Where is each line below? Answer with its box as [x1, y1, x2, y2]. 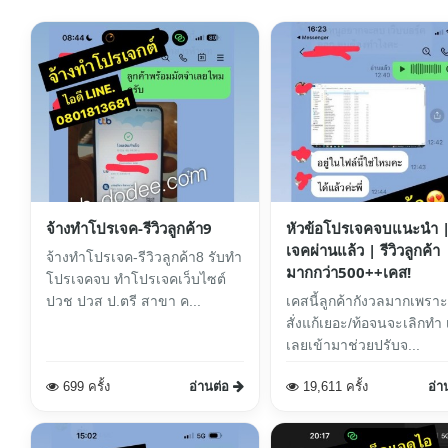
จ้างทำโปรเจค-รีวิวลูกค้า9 [46, 217, 212, 238]
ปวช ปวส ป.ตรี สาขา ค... [46, 292, 201, 309]
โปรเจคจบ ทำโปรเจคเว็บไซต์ [46, 270, 226, 287]
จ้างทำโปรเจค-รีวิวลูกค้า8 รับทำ [46, 248, 242, 265]
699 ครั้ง [59, 378, 110, 394]
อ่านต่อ [188, 378, 233, 394]
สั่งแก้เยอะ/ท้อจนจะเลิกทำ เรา [285, 314, 446, 331]
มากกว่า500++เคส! [285, 261, 411, 282]
